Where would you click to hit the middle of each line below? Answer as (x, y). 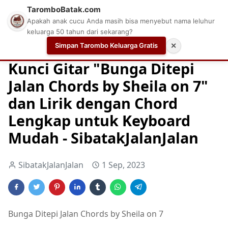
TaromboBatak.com (64, 9)
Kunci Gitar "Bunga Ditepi (101, 68)
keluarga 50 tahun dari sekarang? (80, 32)
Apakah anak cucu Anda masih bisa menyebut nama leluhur (121, 21)
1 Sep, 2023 (123, 165)
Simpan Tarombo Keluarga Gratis (106, 45)
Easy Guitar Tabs (160, 46)
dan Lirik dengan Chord (93, 103)
